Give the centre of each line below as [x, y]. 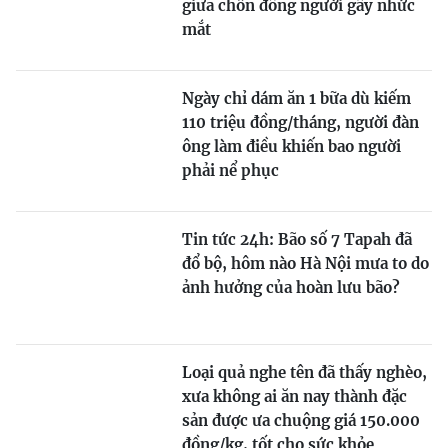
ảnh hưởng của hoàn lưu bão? [291, 287]
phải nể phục [230, 170]
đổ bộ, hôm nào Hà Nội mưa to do [305, 263]
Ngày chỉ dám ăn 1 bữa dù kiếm [296, 98]
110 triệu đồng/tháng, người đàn [300, 122]
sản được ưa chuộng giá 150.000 [301, 420]
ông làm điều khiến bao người [291, 146]
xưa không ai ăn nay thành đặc [294, 396]
